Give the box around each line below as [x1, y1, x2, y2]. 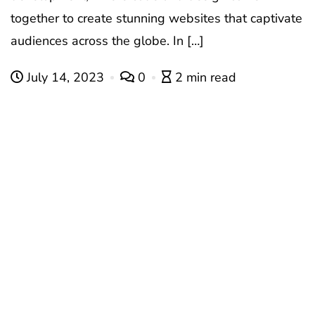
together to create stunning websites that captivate [11, 10, 302, 27]
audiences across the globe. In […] [11, 32, 204, 50]
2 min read [175, 69, 236, 86]
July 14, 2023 [23, 69, 108, 86]
